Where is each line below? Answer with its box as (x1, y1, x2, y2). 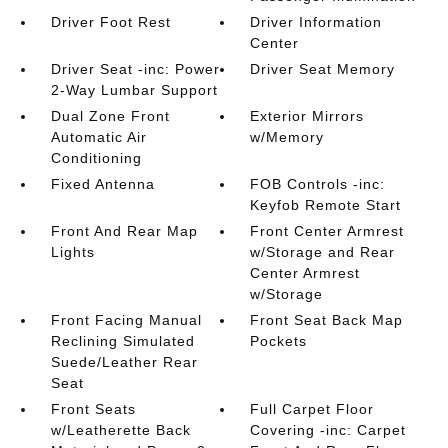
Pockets (250, 333, 308, 349)
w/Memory (250, 129, 325, 145)
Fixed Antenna (50, 176, 155, 192)
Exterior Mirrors (250, 108, 365, 124)
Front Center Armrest (250, 223, 405, 239)
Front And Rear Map (50, 223, 198, 239)
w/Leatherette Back (50, 422, 191, 438)
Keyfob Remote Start (250, 197, 402, 213)
